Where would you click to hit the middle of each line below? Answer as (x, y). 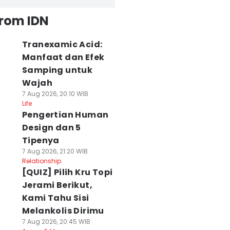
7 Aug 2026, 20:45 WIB (56, 222)
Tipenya (41, 140)
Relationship (41, 161)
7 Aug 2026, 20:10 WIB (55, 94)
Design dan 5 (51, 128)
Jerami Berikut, (57, 185)
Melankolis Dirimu (63, 211)
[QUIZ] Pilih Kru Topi (67, 172)
